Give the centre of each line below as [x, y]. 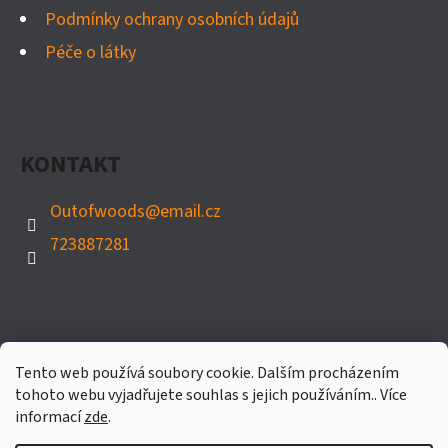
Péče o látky [90, 53]
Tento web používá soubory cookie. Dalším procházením [207, 373]
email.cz [190, 212]
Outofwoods [97, 212]
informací [49, 417]
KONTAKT [70, 165]
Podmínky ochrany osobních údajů [172, 20]
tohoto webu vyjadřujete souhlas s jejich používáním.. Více [211, 395]
